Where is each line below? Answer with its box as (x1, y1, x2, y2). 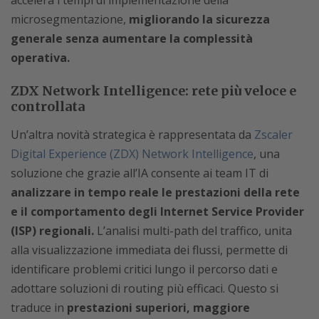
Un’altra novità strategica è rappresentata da (11, 126, 254, 142)
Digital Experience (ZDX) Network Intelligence (11, 145, 253, 162)
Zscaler (254, 126, 293, 142)
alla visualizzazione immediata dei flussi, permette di (11, 241, 288, 258)
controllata (11, 98, 85, 115)
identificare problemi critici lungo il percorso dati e (11, 261, 278, 277)
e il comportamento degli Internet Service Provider (11, 203, 304, 219)
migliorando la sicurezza (129, 11, 270, 27)
